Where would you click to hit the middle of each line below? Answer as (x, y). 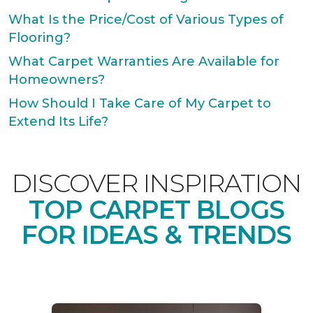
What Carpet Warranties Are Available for (144, 61)
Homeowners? (57, 80)
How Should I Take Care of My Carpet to (140, 103)
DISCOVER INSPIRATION (156, 183)
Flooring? (39, 38)
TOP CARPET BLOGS (156, 210)
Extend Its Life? (58, 122)
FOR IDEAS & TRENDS (156, 235)
